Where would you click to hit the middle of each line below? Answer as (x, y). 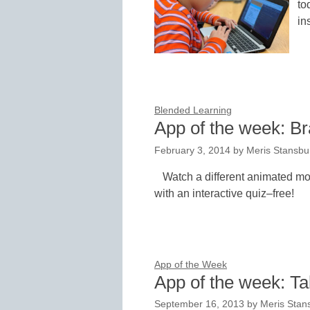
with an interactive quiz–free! (224, 194)
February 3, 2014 (192, 151)
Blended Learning (193, 111)
